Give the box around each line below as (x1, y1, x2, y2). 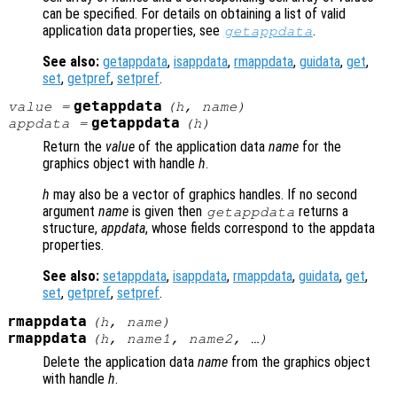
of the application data (135, 138, 269, 156)
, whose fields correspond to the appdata (145, 220, 375, 237)
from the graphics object (228, 354, 370, 371)
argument (43, 203, 98, 221)
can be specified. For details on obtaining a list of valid (43, 4, 346, 22)
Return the (43, 138, 105, 156)
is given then (128, 203, 206, 221)
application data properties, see (43, 21, 223, 39)
